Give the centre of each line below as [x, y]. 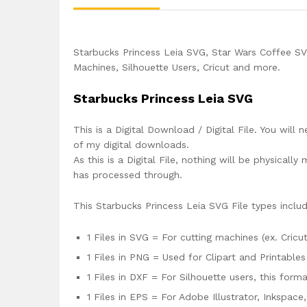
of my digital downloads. [131, 144]
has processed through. [128, 174]
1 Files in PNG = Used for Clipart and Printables [196, 257]
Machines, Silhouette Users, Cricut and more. [177, 67]
